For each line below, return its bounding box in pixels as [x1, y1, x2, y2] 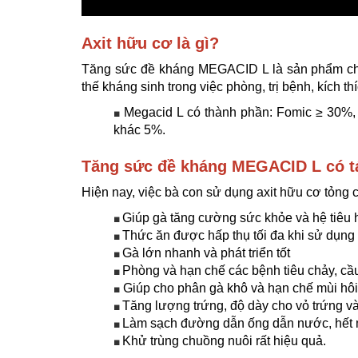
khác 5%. [113, 122, 165, 137]
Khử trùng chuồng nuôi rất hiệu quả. [122, 333, 326, 348]
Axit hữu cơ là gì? [82, 34, 219, 52]
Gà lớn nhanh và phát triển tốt [122, 245, 290, 260]
